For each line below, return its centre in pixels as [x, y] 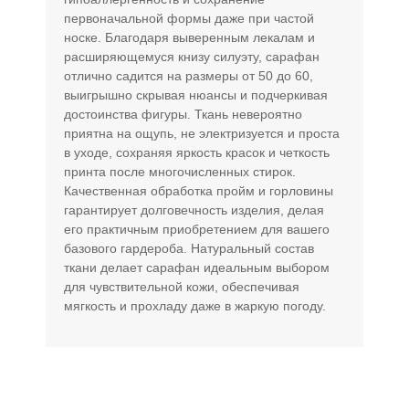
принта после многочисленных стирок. [180, 171]
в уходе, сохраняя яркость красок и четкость [197, 152]
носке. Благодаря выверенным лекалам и [189, 37]
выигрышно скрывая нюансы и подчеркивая [196, 94]
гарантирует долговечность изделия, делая [194, 210]
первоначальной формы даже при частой [189, 18]
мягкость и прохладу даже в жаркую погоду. [195, 305]
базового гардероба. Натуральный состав [189, 248]
